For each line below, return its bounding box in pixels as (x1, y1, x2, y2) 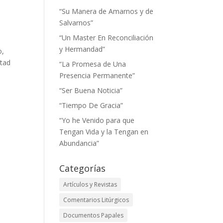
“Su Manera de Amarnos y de (59, 6, 154, 16)
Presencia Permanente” (59, 71, 135, 80)
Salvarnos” (59, 18, 94, 27)
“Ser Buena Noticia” (59, 86, 123, 95)
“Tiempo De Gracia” (59, 101, 123, 110)
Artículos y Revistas (63, 180, 117, 189)
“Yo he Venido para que (59, 115, 135, 125)
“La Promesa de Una (59, 59, 126, 69)
